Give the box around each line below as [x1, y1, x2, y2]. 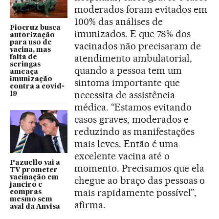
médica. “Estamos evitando [74, 101, 192, 113]
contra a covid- [10, 83, 65, 90]
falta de [10, 53, 37, 61]
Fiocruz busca [10, 24, 61, 31]
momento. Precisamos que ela [74, 162, 204, 174]
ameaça [10, 68, 38, 75]
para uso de [10, 39, 52, 46]
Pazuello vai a [10, 159, 60, 167]
